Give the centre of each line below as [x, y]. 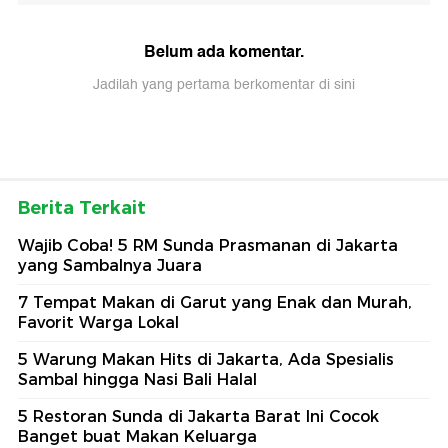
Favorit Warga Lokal [98, 323]
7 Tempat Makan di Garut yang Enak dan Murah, [215, 303]
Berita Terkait [82, 208]
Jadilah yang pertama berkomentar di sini [224, 85]
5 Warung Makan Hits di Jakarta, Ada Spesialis [206, 360]
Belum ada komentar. [224, 52]
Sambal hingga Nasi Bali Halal [137, 380]
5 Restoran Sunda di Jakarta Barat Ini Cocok [198, 417]
